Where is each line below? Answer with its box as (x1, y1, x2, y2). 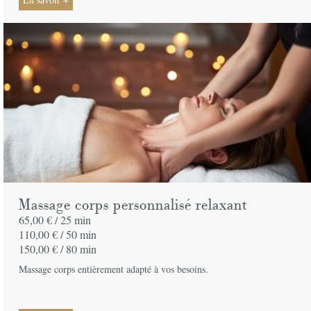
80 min (66, 241, 97, 256)
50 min (66, 226, 97, 242)
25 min (60, 212, 92, 227)
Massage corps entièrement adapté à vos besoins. (19, 262, 209, 276)
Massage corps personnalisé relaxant (19, 195, 248, 215)
